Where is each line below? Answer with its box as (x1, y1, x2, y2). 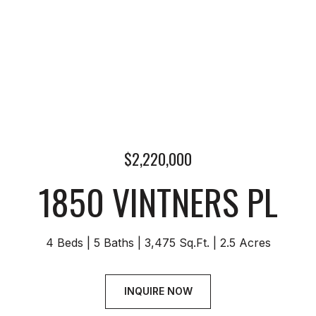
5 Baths (93, 236, 134, 250)
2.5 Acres (219, 236, 271, 250)
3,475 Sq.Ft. (144, 236, 209, 250)
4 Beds (45, 236, 83, 250)
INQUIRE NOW (123, 285, 193, 298)
